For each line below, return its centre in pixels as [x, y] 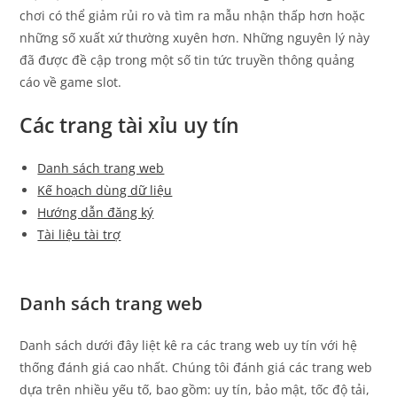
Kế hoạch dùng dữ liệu [105, 191]
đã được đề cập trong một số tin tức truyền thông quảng [187, 60]
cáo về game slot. [71, 82]
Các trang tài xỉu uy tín [130, 125]
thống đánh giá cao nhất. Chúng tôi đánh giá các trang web [196, 367]
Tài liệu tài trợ [79, 235]
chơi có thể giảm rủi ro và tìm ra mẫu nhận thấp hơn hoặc [193, 16]
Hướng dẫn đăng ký [96, 213]
